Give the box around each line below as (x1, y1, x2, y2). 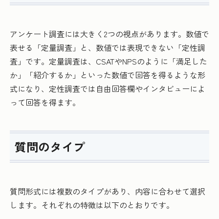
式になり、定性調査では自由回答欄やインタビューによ (10, 83, 205, 95)
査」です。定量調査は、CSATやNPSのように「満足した (10, 55, 207, 67)
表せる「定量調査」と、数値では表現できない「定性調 (10, 42, 205, 54)
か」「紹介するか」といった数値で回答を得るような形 (10, 69, 205, 81)
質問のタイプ (15, 138, 85, 155)
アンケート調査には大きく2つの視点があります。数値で (10, 28, 209, 40)
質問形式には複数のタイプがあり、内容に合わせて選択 (10, 185, 205, 197)
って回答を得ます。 (10, 96, 80, 109)
